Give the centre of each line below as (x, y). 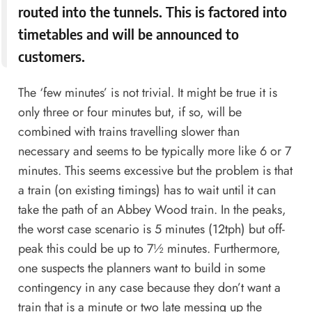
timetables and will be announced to (128, 34)
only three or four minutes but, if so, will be (130, 112)
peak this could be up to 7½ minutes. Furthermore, (149, 249)
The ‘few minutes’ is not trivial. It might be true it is (147, 93)
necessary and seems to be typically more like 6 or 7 (154, 151)
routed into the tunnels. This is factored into (152, 12)
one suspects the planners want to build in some (141, 268)
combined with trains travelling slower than (128, 132)
